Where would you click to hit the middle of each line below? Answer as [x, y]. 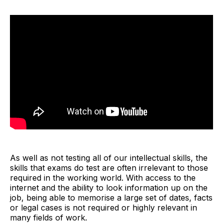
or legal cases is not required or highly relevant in [104, 208]
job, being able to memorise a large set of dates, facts [111, 198]
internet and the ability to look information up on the [109, 188]
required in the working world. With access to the [103, 178]
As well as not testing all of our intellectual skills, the [109, 158]
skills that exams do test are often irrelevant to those [109, 168]
